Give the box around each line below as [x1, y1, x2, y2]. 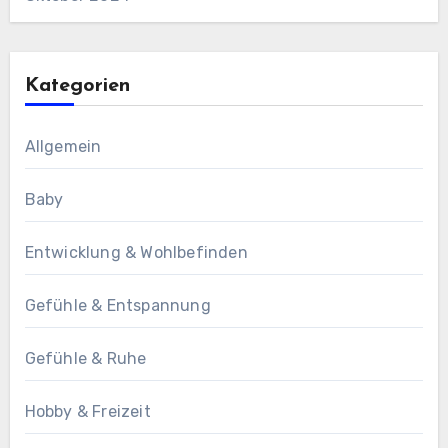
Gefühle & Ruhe [24, 349, 147, 369]
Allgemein [24, 137, 102, 157]
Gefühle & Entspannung [24, 296, 211, 316]
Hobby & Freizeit [24, 402, 151, 422]
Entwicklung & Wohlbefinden [24, 243, 248, 263]
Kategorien [24, 76, 130, 97]
